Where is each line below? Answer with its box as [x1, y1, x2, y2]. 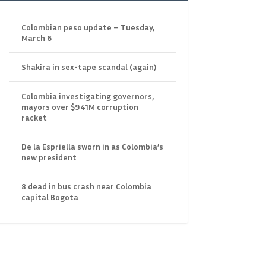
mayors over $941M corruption [21, 102, 138, 112]
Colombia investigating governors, [21, 91, 154, 102]
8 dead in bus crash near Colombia [21, 181, 151, 192]
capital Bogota [21, 192, 78, 202]
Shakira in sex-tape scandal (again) [21, 62, 156, 72]
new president [21, 152, 77, 163]
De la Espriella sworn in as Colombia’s [21, 141, 163, 152]
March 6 [21, 33, 52, 43]
